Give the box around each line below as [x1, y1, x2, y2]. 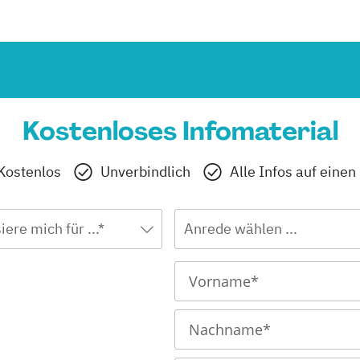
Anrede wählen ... [183, 219, 297, 239]
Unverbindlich [100, 162, 190, 182]
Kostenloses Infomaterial [22, 114, 338, 149]
